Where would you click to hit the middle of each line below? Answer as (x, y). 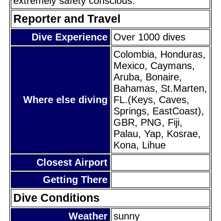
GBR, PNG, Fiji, (148, 122)
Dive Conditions (56, 198)
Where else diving (65, 99)
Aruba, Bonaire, (148, 77)
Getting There (75, 179)
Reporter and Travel (67, 18)
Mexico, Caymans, (154, 65)
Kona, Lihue (140, 145)
